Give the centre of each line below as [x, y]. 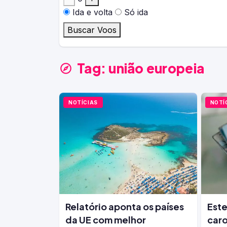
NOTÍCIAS [83, 102]
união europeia [157, 68]
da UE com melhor [106, 220]
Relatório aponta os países [125, 206]
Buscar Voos [92, 30]
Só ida [136, 12]
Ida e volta [92, 12]
